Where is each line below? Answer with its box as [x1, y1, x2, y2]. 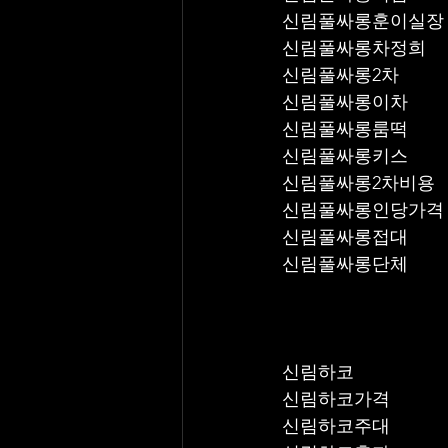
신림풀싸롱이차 [282, 91, 408, 113]
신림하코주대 [282, 415, 390, 437]
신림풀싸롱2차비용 [282, 172, 435, 194]
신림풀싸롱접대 [282, 226, 408, 248]
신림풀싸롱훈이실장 [282, 10, 444, 32]
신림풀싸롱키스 [282, 145, 408, 167]
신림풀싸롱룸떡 [282, 118, 408, 140]
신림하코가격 [282, 388, 390, 410]
